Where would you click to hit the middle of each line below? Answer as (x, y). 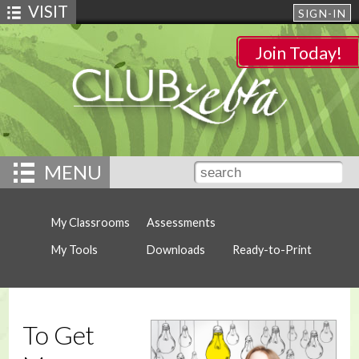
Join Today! (298, 53)
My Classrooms (91, 222)
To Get (58, 335)
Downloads (176, 250)
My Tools (75, 250)
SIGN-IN (322, 14)
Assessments (181, 222)
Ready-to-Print (272, 250)
